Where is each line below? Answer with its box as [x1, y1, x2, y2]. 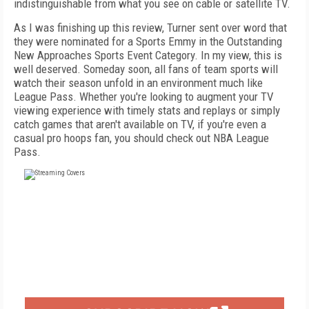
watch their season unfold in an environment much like [14, 76, 263, 90]
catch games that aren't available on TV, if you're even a [14, 117, 266, 131]
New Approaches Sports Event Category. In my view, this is [14, 48, 282, 62]
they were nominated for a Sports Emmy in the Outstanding [14, 34, 282, 48]
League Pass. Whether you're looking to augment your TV [14, 90, 274, 103]
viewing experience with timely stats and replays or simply [14, 103, 280, 117]
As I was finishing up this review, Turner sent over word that [14, 21, 287, 34]
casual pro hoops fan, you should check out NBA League [14, 131, 269, 145]
